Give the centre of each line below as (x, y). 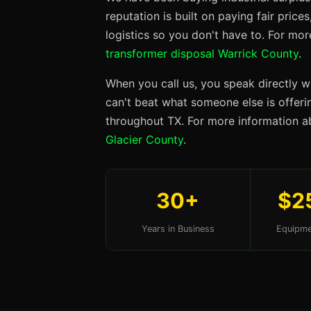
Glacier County (144, 140)
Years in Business (178, 229)
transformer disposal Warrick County (202, 53)
